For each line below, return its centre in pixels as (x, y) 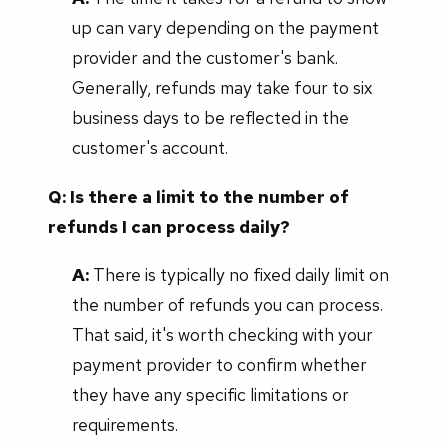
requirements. (124, 424)
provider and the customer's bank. (204, 58)
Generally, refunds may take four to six (221, 88)
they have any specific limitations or (210, 394)
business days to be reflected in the (210, 118)
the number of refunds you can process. (227, 304)
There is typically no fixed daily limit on (238, 274)
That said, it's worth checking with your (222, 334)
